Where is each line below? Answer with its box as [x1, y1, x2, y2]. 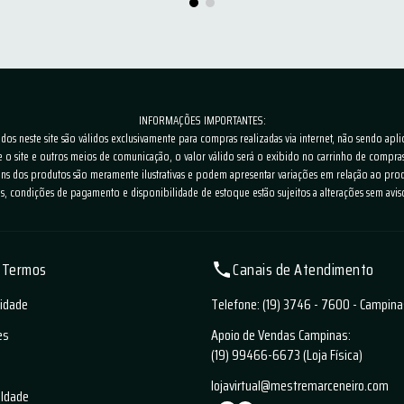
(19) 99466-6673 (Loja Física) [211, 344, 363, 367]
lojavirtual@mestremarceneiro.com [211, 374, 389, 398]
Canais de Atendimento [233, 257, 374, 283]
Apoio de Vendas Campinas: [211, 324, 351, 347]
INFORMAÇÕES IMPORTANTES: [138, 111, 266, 131]
